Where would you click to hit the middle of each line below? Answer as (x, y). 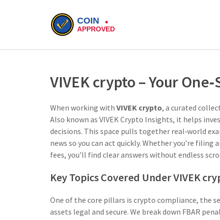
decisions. (66, 131)
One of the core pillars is (92, 200)
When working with (83, 108)
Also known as (75, 119)
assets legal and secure (89, 212)
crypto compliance (165, 200)
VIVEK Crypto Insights (136, 119)
